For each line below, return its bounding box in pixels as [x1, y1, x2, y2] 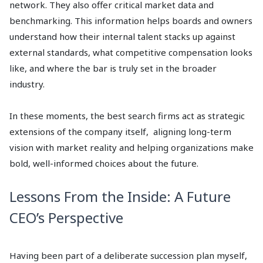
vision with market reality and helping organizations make [9, 141, 254, 154]
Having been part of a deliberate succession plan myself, [9, 249, 247, 262]
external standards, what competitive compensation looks [9, 46, 252, 59]
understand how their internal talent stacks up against [9, 31, 235, 43]
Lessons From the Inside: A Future [9, 187, 231, 207]
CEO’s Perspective [9, 208, 123, 228]
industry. [9, 78, 45, 90]
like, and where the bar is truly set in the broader [9, 62, 217, 75]
